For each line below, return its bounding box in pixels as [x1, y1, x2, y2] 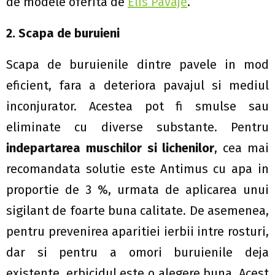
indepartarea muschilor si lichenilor [6, 141, 215, 156]
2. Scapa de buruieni [6, 26, 120, 41]
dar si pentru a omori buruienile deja [6, 245, 269, 260]
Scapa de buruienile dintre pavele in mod [6, 57, 269, 72]
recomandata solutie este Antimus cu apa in [6, 161, 269, 177]
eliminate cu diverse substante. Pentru [6, 120, 269, 135]
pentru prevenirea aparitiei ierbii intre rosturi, [6, 224, 269, 239]
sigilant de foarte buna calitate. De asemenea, [6, 203, 269, 219]
